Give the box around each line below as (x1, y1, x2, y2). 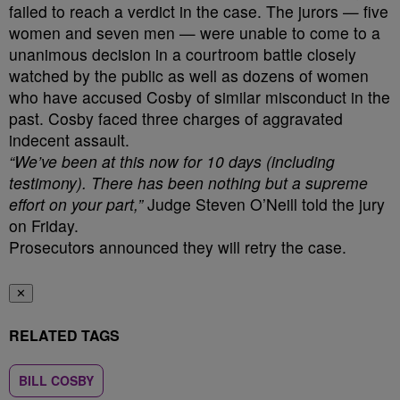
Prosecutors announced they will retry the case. (9, 236, 346, 258)
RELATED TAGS (9, 325, 120, 346)
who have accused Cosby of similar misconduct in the (9, 86, 390, 108)
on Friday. (9, 214, 79, 237)
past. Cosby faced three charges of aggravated (9, 107, 343, 129)
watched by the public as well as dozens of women (9, 64, 369, 87)
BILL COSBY (19, 371, 94, 389)
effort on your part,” (9, 193, 143, 215)
